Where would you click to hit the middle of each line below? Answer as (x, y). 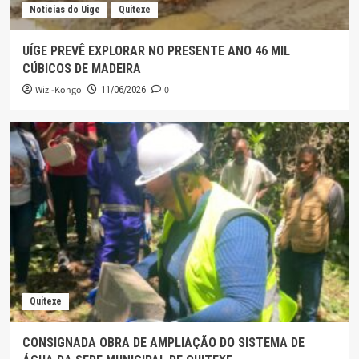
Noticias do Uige (65, 9)
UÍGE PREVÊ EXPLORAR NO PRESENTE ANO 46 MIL (156, 50)
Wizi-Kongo (58, 90)
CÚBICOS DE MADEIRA (81, 68)
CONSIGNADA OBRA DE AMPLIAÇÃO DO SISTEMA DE (163, 342)
